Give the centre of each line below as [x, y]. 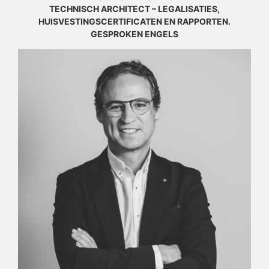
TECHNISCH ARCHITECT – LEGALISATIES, [134, 9]
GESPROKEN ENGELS [134, 34]
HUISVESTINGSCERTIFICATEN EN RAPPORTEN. [134, 22]
